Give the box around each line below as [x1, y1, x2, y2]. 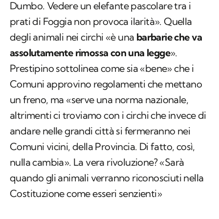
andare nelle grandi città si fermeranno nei [10, 125, 191, 137]
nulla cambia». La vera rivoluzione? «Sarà [10, 156, 184, 169]
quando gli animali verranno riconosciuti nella [10, 172, 204, 184]
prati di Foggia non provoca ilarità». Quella [10, 15, 192, 28]
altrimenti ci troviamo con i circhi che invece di [10, 109, 206, 122]
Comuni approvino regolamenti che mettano [10, 78, 202, 90]
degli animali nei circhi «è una [10, 31, 136, 44]
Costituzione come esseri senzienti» [10, 187, 162, 200]
